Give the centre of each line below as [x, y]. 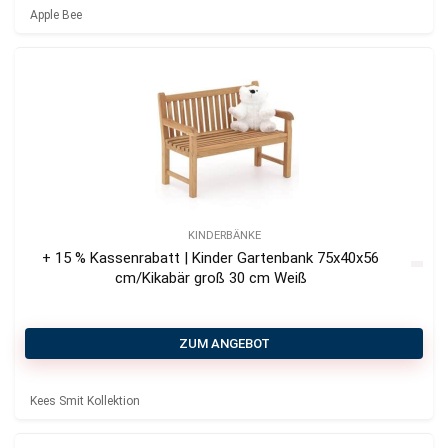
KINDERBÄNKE [224, 236]
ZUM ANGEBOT [224, 344]
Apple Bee [56, 15]
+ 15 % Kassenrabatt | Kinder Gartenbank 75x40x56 [210, 258]
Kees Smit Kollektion [85, 401]
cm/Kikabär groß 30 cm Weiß [210, 278]
